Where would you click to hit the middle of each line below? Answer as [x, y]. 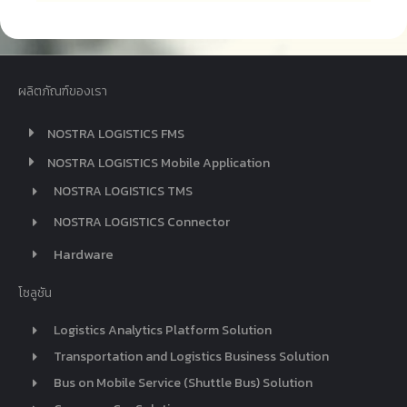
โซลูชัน [35, 293]
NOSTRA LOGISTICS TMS [123, 191]
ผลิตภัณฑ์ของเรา [63, 91]
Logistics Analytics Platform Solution [162, 330]
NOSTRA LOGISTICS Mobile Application [159, 163]
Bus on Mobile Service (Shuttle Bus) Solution [183, 382]
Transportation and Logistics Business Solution [191, 356]
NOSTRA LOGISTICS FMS [116, 134]
